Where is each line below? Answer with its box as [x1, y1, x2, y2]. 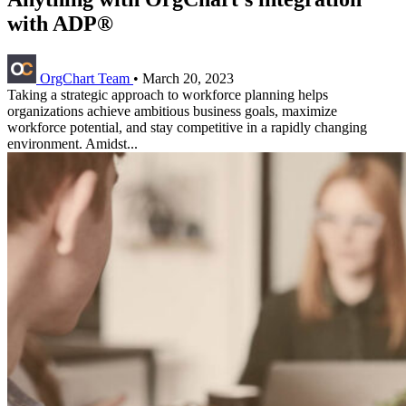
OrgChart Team [40, 70, 133, 86]
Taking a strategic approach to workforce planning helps [7, 86, 328, 102]
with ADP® [7, 11, 113, 35]
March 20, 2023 [142, 70, 234, 86]
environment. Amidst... [7, 135, 138, 151]
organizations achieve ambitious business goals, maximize [7, 102, 337, 119]
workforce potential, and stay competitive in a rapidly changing [7, 119, 367, 135]
